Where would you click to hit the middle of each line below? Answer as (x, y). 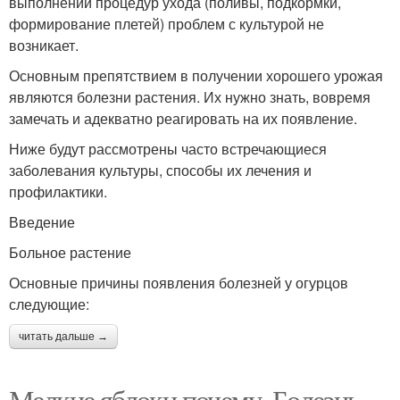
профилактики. (58, 192)
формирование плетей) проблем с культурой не (167, 24)
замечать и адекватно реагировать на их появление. (183, 118)
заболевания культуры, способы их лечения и (160, 170)
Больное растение (70, 252)
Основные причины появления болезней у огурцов (179, 283)
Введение (42, 222)
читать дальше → (63, 337)
